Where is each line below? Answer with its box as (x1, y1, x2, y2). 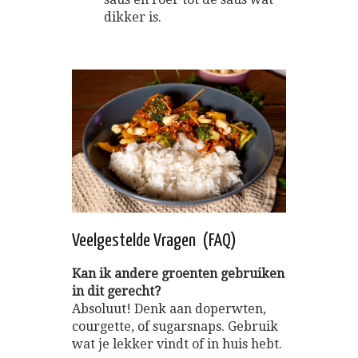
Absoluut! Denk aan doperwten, (72, 300, 266, 316)
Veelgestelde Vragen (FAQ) (72, 231, 237, 250)
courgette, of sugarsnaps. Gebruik (72, 318, 278, 334)
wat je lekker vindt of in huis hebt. (72, 336, 282, 352)
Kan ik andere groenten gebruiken (72, 265, 284, 281)
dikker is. (104, 10, 161, 26)
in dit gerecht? (72, 283, 161, 299)
